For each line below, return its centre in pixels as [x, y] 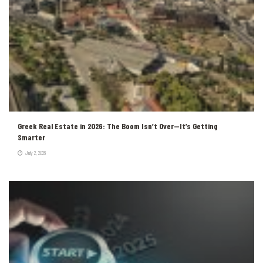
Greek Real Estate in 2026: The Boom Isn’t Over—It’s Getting [118, 126]
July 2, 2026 [35, 152]
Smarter [31, 137]
